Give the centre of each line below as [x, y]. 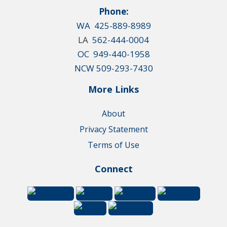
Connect [113, 169]
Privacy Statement [113, 129]
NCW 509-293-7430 [113, 68]
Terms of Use [113, 145]
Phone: [113, 12]
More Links [113, 89]
